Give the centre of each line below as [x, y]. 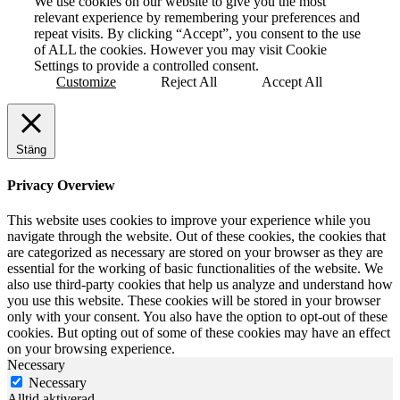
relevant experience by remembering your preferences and [197, 17]
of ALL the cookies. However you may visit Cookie [180, 49]
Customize [86, 81]
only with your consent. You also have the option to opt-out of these [197, 317]
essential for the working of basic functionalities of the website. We [195, 269]
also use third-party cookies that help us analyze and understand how [200, 285]
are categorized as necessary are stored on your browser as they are [195, 253]
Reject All [189, 81]
